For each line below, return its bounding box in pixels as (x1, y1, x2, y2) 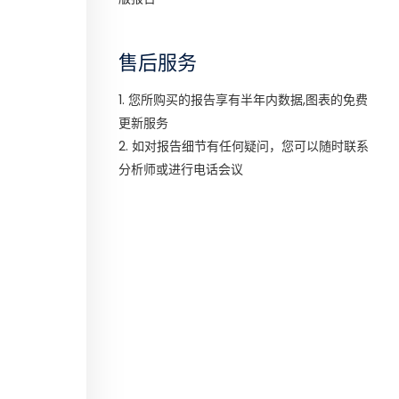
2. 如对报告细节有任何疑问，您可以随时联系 (118, 137, 369, 155)
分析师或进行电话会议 (118, 160, 243, 178)
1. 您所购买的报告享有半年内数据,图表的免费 (118, 91, 368, 109)
